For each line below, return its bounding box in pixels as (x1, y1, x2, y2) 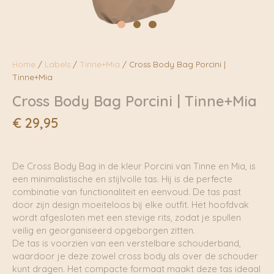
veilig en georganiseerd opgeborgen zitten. (12, 224, 195, 237)
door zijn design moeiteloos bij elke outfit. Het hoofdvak (12, 199, 249, 211)
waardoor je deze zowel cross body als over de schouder (12, 250, 258, 262)
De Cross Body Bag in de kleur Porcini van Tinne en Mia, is (12, 160, 256, 172)
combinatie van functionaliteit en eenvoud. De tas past (12, 186, 241, 198)
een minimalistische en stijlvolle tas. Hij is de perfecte (12, 173, 232, 185)
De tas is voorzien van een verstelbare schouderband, (12, 237, 241, 250)
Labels (45, 59, 70, 70)
